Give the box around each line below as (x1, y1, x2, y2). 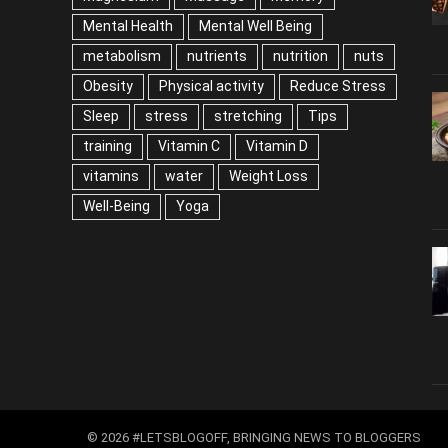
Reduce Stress (282, 77, 375, 94)
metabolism (83, 47, 156, 64)
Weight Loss (144, 167, 222, 184)
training (83, 137, 130, 154)
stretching (209, 107, 271, 124)
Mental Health (83, 17, 171, 34)
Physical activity (157, 77, 256, 94)
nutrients (182, 47, 237, 64)
